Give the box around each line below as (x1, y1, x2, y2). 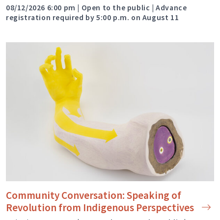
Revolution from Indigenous (6, 201, 134, 215)
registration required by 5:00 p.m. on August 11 (6, 13, 181, 23)
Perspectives (134, 201, 194, 215)
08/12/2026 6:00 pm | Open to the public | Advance (6, 3, 187, 13)
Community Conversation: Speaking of (6, 189, 181, 202)
